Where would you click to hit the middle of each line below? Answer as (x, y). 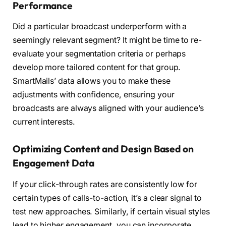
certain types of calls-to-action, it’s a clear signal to (107, 198)
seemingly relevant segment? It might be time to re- (107, 40)
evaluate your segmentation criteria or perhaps (99, 54)
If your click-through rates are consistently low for (105, 184)
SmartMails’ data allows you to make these (92, 81)
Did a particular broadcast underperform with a (100, 27)
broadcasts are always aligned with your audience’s (108, 108)
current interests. (44, 122)
